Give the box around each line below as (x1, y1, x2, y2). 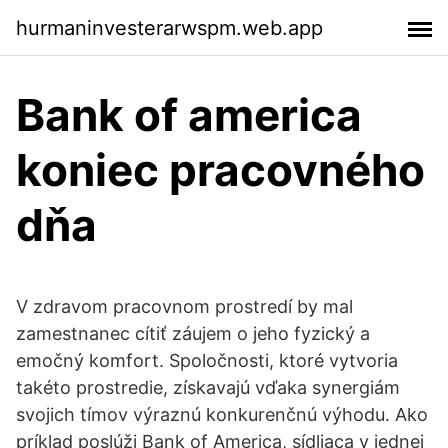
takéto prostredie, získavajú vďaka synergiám (16, 377, 400, 398)
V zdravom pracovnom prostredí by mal (16, 296, 353, 317)
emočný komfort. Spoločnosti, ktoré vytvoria (16, 350, 398, 371)
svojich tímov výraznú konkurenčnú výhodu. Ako (16, 404, 428, 425)
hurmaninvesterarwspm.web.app (16, 15, 323, 40)
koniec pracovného (16, 143, 425, 197)
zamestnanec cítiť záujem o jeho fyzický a (16, 323, 370, 344)
